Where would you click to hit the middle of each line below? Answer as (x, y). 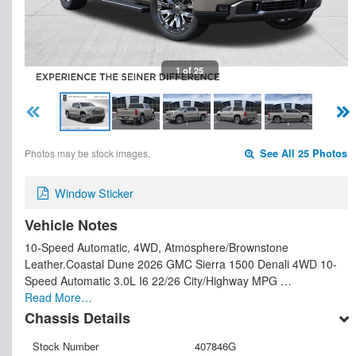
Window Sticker (94, 193)
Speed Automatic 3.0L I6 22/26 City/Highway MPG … (158, 281)
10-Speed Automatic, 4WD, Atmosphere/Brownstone (157, 247)
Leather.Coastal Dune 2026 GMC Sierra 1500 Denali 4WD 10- (181, 264)
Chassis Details (77, 318)
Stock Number (66, 346)
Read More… (58, 297)
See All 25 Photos (302, 154)
